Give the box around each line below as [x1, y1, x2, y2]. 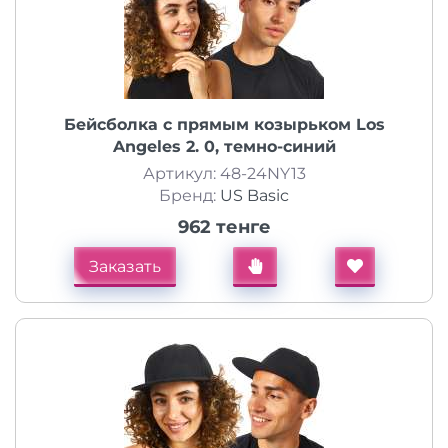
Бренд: [159, 186, 220, 205]
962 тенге [177, 216, 271, 238]
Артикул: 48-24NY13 [142, 164, 306, 183]
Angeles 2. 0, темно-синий [112, 137, 336, 156]
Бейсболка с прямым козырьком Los [63, 115, 385, 134]
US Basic [220, 186, 289, 205]
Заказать [88, 257, 161, 276]
